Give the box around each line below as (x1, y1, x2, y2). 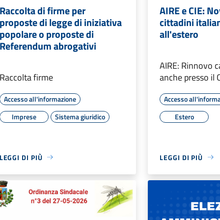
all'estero (160, 26, 199, 42)
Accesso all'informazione (3, 93, 76, 104)
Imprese (11, 111, 36, 122)
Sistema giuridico (55, 111, 105, 122)
